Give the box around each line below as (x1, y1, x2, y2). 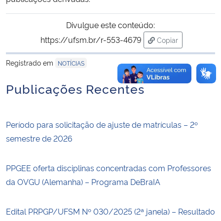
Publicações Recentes (6, 79, 145, 97)
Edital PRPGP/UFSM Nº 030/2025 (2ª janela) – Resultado (6, 205, 215, 217)
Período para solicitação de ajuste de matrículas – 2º (6, 118, 198, 130)
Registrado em (6, 57, 55, 67)
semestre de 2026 (6, 132, 73, 144)
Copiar (157, 35, 178, 44)
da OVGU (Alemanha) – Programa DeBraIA (6, 176, 160, 187)
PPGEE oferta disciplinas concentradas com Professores (6, 162, 211, 173)
